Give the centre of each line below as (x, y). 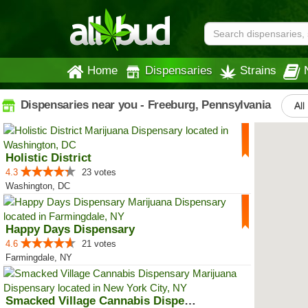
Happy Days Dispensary (70, 229)
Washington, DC (38, 186)
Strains (258, 70)
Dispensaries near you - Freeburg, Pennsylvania (144, 104)
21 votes (99, 244)
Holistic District (48, 158)
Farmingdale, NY (39, 257)
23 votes (99, 172)
